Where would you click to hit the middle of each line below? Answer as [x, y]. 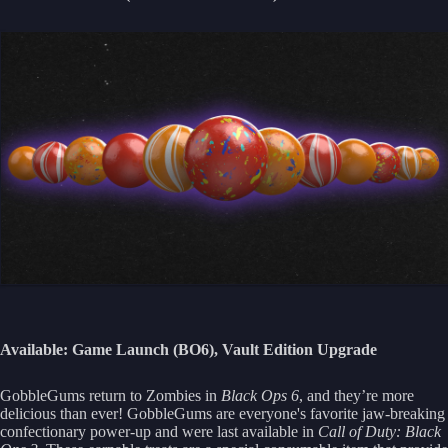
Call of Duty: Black [379, 431]
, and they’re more [356, 395]
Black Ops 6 [260, 395]
